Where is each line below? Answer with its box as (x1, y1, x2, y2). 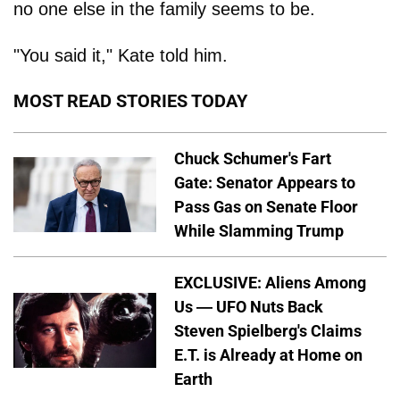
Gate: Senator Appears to (174, 172, 355, 192)
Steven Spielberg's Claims (174, 321, 362, 340)
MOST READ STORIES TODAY (13, 90, 247, 112)
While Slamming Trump (174, 221, 344, 240)
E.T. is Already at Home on (174, 345, 362, 364)
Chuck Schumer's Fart (174, 148, 331, 168)
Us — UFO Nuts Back (174, 296, 323, 316)
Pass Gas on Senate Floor (174, 196, 358, 216)
